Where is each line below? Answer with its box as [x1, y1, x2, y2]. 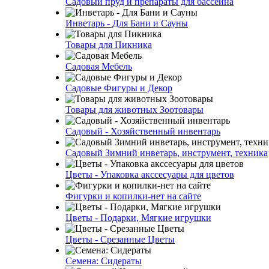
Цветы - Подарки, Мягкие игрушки [65, 213, 211, 223]
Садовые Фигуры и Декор [65, 83, 172, 93]
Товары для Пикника [65, 40, 152, 50]
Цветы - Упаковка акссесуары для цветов [65, 169, 234, 180]
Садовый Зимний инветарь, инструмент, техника [65, 148, 268, 158]
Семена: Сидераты [65, 256, 142, 266]
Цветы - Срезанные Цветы [65, 234, 175, 244]
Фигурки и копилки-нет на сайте [65, 191, 201, 201]
